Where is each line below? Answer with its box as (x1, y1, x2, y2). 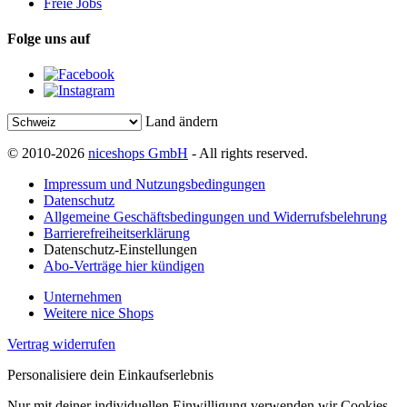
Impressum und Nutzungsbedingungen (44, 176, 265, 193)
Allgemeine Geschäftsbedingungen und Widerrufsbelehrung (44, 209, 387, 225)
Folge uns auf (7, 30, 90, 46)
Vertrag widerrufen (7, 336, 115, 352)
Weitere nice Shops (44, 305, 154, 322)
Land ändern (145, 114, 218, 130)
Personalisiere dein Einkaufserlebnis (7, 367, 213, 383)
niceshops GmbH (88, 145, 188, 162)
